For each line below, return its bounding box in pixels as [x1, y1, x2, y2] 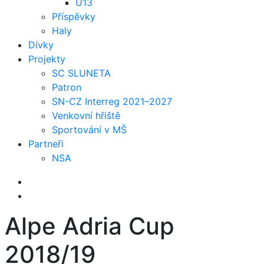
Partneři [28, 138, 64, 150]
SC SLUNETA [52, 67, 111, 80]
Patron [52, 81, 81, 94]
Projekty [28, 53, 65, 65]
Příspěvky [52, 11, 95, 23]
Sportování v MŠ [52, 124, 127, 136]
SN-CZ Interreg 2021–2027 [52, 95, 172, 108]
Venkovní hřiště [52, 110, 120, 122]
